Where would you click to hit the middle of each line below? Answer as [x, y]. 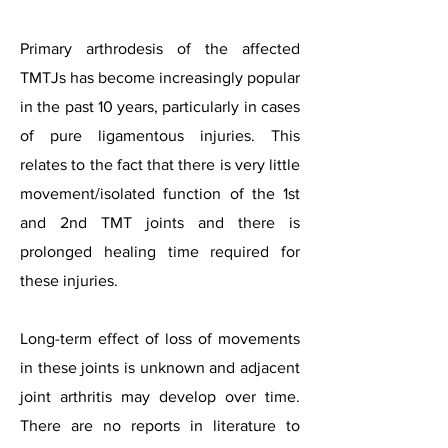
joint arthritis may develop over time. [160, 396]
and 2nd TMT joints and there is [160, 222]
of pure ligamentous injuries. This [160, 135]
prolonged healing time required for [160, 251]
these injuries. [69, 280]
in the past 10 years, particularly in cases [160, 106]
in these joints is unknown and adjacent [160, 367]
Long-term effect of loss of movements [160, 338]
